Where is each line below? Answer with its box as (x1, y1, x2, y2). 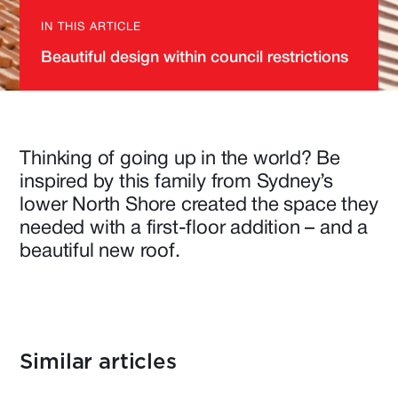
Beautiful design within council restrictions (41, 51, 349, 65)
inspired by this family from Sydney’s (20, 173, 334, 191)
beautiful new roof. (20, 243, 180, 260)
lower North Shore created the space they (20, 196, 378, 214)
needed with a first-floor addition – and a (20, 219, 369, 237)
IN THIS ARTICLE (41, 22, 142, 33)
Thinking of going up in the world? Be (20, 150, 341, 168)
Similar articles (20, 352, 177, 373)
